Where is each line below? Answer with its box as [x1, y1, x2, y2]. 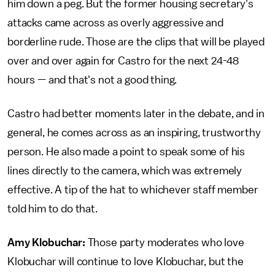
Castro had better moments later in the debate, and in [7, 108, 265, 119]
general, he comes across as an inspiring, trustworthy [7, 127, 261, 138]
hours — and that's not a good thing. [7, 74, 177, 85]
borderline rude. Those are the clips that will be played [7, 36, 265, 47]
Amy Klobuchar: [7, 237, 88, 248]
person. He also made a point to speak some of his [7, 146, 246, 157]
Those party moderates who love [87, 237, 244, 248]
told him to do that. [7, 203, 98, 214]
